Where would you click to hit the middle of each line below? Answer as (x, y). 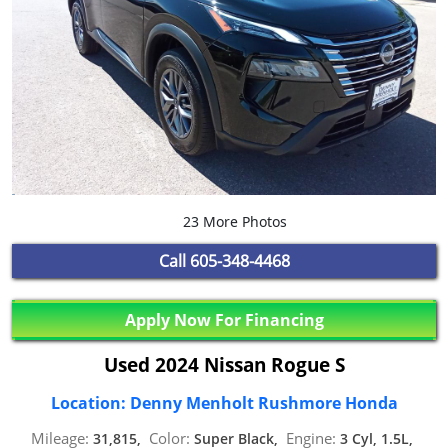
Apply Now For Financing (224, 320)
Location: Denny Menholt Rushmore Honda (224, 403)
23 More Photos (232, 221)
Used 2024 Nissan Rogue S (224, 364)
